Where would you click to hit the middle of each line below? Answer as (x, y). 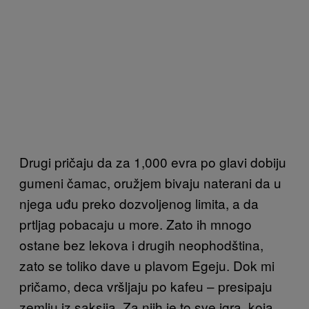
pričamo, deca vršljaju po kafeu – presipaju (146, 286)
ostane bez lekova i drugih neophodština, (141, 244)
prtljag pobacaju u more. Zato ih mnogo (136, 223)
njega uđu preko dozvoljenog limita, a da (139, 203)
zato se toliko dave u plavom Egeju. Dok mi (147, 265)
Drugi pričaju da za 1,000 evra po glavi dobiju (153, 161)
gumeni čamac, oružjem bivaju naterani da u (150, 182)
